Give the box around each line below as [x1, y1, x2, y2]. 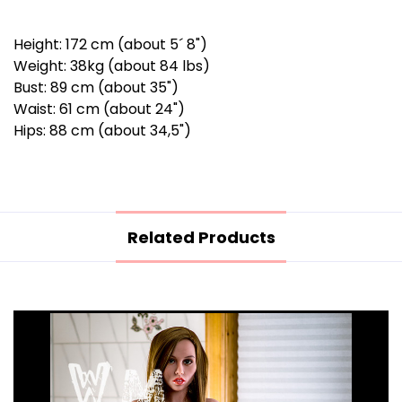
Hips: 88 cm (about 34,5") [13, 120, 191, 142]
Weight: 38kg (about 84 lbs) [13, 56, 210, 77]
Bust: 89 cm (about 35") [13, 77, 179, 99]
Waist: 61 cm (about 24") [13, 99, 185, 120]
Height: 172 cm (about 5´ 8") [13, 34, 207, 56]
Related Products [127, 225, 275, 249]
